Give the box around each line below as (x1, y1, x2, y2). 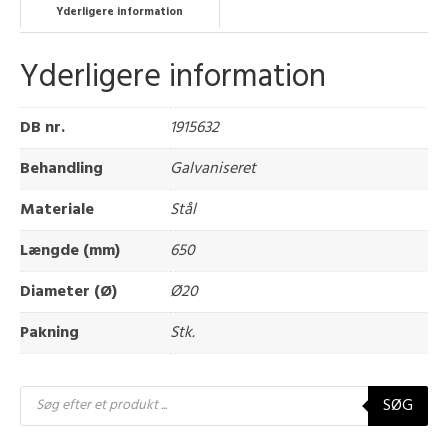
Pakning (20, 319, 79, 346)
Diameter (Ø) (20, 278, 117, 305)
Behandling (20, 155, 103, 182)
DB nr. (20, 114, 65, 141)
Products (19, 379, 87, 406)
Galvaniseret (170, 155, 256, 182)
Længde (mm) (20, 237, 120, 264)
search (19, 395, 68, 422)
